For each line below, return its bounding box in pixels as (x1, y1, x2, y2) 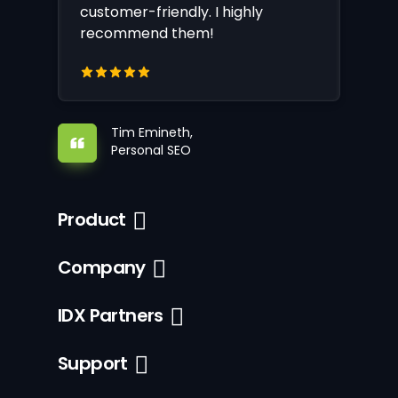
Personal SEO (111, 140, 191, 159)
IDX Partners (58, 303, 163, 328)
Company (58, 255, 146, 280)
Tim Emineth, (111, 123, 193, 141)
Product (58, 207, 126, 232)
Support (58, 351, 128, 376)
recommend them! (80, 22, 214, 44)
